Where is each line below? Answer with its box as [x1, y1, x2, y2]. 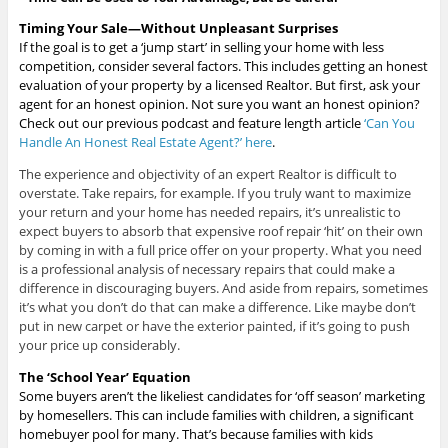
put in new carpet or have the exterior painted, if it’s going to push [18, 317, 410, 336]
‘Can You [363, 114, 415, 133]
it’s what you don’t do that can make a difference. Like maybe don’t [18, 298, 416, 317]
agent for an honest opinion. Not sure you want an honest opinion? [18, 95, 420, 114]
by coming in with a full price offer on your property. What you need [18, 241, 422, 260]
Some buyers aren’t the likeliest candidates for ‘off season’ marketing [18, 387, 425, 406]
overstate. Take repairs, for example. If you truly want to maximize [18, 184, 411, 203]
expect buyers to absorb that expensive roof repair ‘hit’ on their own [18, 222, 423, 241]
